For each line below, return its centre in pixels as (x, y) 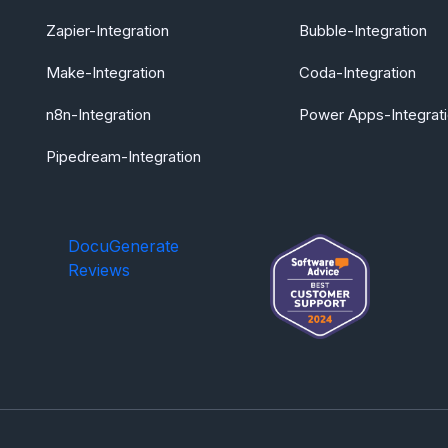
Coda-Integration (358, 72)
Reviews (99, 270)
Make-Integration (105, 72)
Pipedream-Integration (123, 156)
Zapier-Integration (107, 30)
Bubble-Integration (363, 30)
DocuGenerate (124, 246)
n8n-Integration (98, 114)
